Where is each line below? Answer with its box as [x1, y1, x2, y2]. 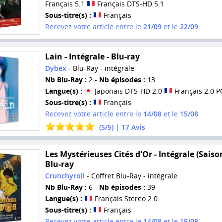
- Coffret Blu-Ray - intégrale [84, 170, 177, 180]
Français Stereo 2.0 [92, 193, 158, 203]
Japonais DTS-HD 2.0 [92, 86, 164, 96]
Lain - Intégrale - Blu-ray [45, 51, 140, 62]
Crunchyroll [45, 170, 85, 180]
